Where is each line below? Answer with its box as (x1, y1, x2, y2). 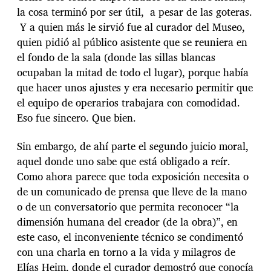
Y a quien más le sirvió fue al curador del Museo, (17, 19, 245, 36)
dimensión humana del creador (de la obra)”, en (17, 213, 238, 230)
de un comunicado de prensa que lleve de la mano (17, 183, 247, 200)
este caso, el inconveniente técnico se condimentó (17, 228, 243, 245)
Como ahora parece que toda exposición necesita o (17, 168, 249, 184)
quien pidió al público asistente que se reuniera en (17, 34, 247, 51)
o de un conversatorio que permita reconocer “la (17, 198, 239, 215)
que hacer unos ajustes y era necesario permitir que (17, 79, 253, 96)
